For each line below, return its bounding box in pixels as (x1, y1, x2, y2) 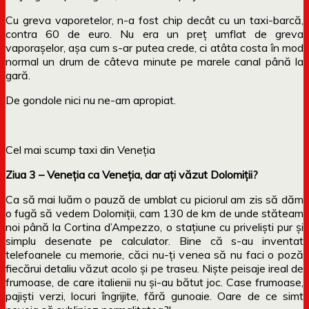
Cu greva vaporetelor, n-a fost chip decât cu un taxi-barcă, (6, 12, 303, 27)
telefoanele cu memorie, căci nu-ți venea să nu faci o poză (6, 247, 303, 261)
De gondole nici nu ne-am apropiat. (6, 92, 176, 107)
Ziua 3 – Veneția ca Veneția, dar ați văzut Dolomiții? (6, 167, 258, 181)
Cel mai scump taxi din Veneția (6, 142, 155, 157)
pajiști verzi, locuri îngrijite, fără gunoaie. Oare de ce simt (6, 288, 303, 303)
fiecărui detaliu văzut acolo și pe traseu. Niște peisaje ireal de (6, 261, 303, 275)
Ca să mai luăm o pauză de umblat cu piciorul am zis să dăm (6, 192, 303, 206)
